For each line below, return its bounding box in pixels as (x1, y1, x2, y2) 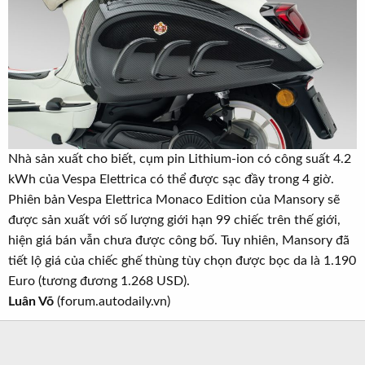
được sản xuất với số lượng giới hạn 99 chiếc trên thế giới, (8, 213, 341, 226)
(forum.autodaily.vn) (54, 294, 170, 308)
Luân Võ (8, 294, 54, 308)
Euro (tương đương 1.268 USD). (8, 274, 190, 288)
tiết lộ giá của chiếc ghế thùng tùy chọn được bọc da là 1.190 (8, 253, 356, 267)
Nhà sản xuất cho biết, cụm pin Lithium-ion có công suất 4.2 (8, 152, 351, 165)
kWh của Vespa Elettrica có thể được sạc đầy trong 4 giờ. (8, 172, 334, 186)
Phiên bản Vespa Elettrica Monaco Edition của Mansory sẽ (8, 192, 340, 206)
